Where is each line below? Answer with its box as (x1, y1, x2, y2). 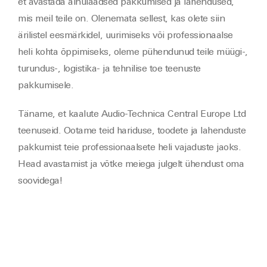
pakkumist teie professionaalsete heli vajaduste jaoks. (18, 143, 241, 153)
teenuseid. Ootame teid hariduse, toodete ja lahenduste (18, 126, 246, 136)
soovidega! (18, 176, 62, 186)
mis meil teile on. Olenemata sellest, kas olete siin (18, 14, 225, 24)
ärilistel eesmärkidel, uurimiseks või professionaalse (18, 31, 233, 41)
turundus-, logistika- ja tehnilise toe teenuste (18, 64, 201, 74)
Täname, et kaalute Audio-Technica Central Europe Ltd (18, 110, 246, 119)
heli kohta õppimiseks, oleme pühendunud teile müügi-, (18, 48, 248, 57)
